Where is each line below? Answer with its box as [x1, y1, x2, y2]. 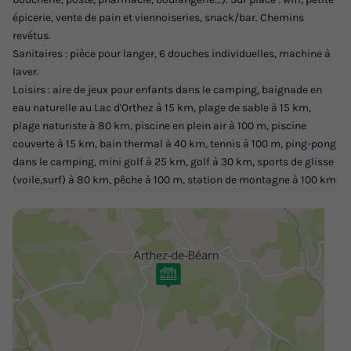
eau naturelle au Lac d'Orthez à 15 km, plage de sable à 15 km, [13, 100, 311, 114]
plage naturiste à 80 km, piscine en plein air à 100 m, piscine [13, 118, 306, 132]
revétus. [13, 28, 51, 42]
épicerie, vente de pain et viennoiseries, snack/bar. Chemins [13, 10, 304, 24]
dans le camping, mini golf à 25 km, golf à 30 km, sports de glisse [13, 154, 334, 168]
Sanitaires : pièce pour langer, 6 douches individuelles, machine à [13, 46, 331, 60]
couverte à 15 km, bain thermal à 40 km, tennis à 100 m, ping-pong [13, 136, 336, 150]
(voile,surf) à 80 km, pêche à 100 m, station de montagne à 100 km [13, 172, 336, 186]
